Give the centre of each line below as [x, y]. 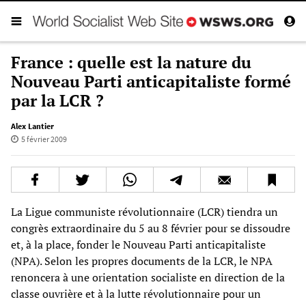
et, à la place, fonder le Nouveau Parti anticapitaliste [138, 244]
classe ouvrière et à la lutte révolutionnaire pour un [136, 293]
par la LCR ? [57, 100]
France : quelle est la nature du [131, 62]
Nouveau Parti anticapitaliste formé [151, 81]
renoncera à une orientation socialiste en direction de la [148, 277]
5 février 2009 [44, 139]
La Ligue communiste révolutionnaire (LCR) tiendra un [144, 211]
